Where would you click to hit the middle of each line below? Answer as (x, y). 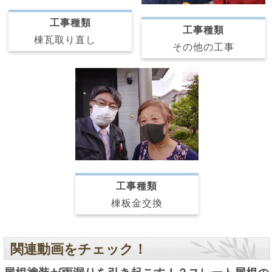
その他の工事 (204, 47)
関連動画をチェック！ (78, 249)
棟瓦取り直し (70, 40)
